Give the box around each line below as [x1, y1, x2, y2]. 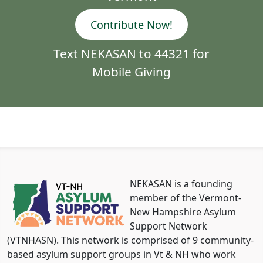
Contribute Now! [90, 18, 173, 32]
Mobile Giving [92, 63, 171, 80]
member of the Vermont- [130, 191, 241, 204]
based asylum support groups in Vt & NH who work [7, 248, 236, 261]
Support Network [130, 220, 207, 232]
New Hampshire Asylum [130, 205, 236, 218]
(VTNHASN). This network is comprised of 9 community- [7, 234, 254, 247]
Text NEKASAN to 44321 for [53, 45, 210, 62]
